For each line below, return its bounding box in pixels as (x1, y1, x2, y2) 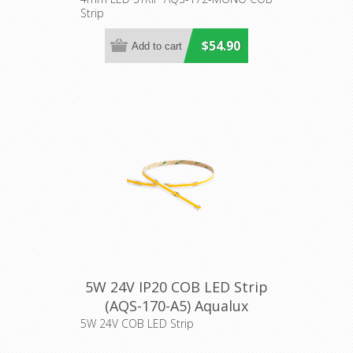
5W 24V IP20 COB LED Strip (84, 277, 268, 296)
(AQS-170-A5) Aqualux (104, 296, 248, 315)
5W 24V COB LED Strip (80, 316, 194, 331)
